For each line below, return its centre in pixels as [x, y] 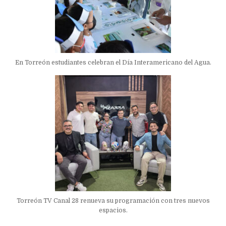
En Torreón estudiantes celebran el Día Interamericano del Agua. [113, 62]
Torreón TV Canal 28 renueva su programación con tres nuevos [113, 201]
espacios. [113, 210]
